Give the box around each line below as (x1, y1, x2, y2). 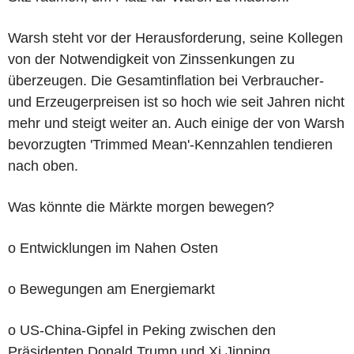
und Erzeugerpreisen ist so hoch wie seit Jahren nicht (8, 93, 345, 110)
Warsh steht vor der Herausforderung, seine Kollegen (8, 29, 343, 46)
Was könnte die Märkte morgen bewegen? (8, 198, 274, 215)
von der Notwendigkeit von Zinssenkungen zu (8, 51, 295, 67)
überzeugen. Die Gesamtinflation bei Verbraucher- (8, 72, 324, 88)
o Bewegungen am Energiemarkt (8, 281, 215, 297)
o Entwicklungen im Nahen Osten (8, 239, 218, 256)
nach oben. (8, 157, 78, 174)
